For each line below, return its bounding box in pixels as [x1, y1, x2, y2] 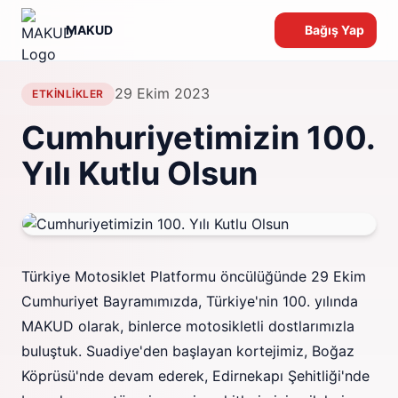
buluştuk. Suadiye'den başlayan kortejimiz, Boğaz [21, 342, 354, 360]
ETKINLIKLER [32, 87, 104, 100]
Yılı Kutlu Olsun [21, 154, 258, 193]
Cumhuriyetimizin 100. [21, 118, 375, 157]
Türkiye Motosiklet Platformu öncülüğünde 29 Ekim [21, 267, 366, 285]
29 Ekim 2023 [114, 84, 210, 102]
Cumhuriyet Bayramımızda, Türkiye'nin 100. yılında [21, 292, 358, 310]
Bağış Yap [305, 22, 364, 37]
